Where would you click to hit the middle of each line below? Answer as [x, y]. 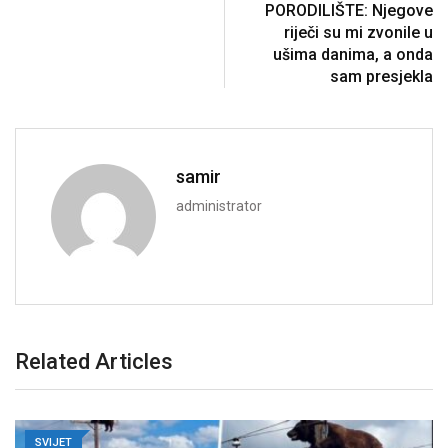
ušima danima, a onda [353, 54]
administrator [219, 205]
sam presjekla [381, 76]
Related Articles [94, 361]
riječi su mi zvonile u [358, 32]
